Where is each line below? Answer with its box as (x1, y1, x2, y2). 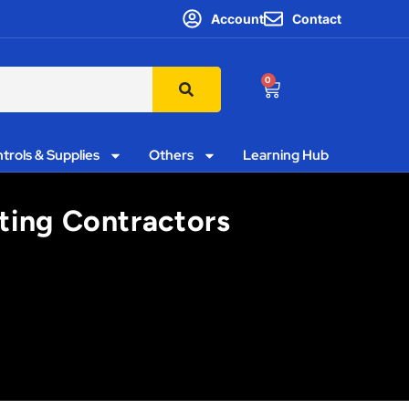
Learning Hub (242, 146, 329, 164)
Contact (292, 11, 341, 26)
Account (210, 11, 264, 26)
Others (148, 146, 194, 164)
